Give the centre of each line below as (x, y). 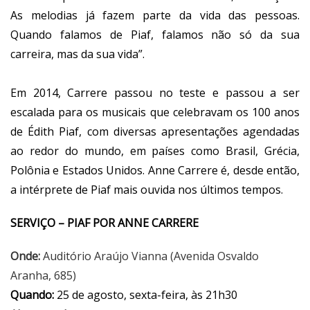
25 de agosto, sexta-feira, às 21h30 (147, 295)
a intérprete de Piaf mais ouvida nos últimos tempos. (147, 190)
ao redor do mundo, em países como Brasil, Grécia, (155, 151)
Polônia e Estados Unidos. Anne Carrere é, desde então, (155, 171)
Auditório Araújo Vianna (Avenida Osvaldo (151, 256)
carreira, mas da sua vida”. (77, 54)
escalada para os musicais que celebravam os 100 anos (155, 112)
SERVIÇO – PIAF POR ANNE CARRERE (104, 223)
